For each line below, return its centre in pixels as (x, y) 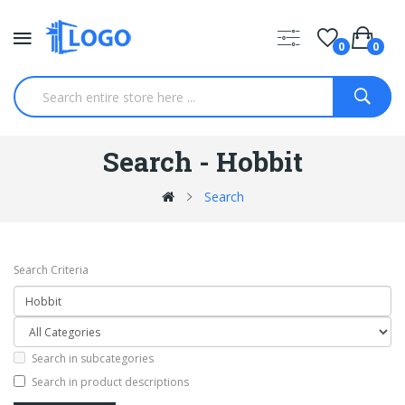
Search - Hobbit (202, 161)
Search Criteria (51, 270)
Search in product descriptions (110, 381)
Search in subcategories (93, 359)
